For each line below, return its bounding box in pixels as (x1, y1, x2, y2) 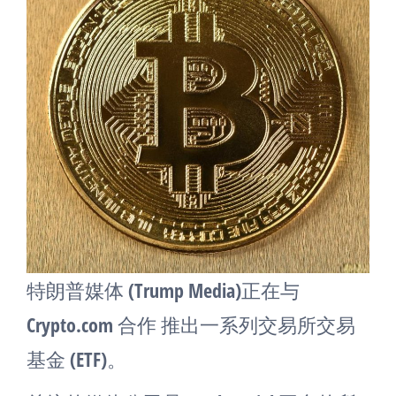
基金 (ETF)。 (27, 346, 126, 372)
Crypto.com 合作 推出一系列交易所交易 (27, 311, 355, 338)
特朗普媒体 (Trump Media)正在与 (27, 277, 300, 303)
